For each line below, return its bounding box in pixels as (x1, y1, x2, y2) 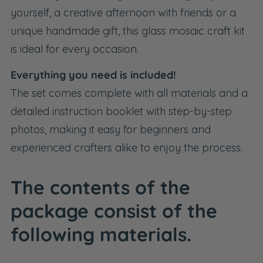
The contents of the (11, 176, 190, 200)
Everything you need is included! (11, 68, 176, 82)
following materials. (11, 222, 191, 247)
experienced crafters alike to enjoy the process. (11, 141, 242, 155)
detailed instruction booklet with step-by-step (11, 104, 232, 119)
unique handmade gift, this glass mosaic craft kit (11, 23, 245, 38)
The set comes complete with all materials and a (11, 86, 248, 100)
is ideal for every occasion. (11, 42, 139, 56)
